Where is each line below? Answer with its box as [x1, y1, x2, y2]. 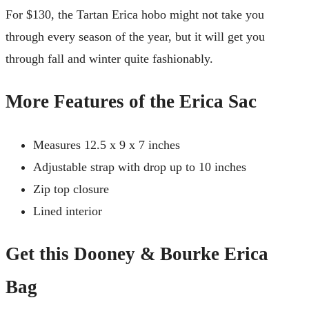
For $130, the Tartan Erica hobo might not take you [6, 7, 264, 21]
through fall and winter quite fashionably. [6, 51, 213, 66]
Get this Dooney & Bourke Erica [6, 243, 268, 264]
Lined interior [33, 203, 102, 218]
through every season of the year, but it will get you [6, 29, 265, 43]
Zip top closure [33, 181, 109, 196]
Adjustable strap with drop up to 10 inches [33, 159, 246, 174]
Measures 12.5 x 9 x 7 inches [33, 137, 180, 152]
